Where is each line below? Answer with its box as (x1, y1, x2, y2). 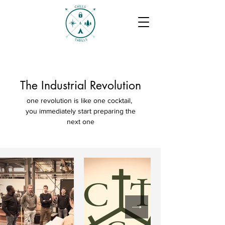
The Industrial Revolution (20, 78, 141, 93)
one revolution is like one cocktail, (27, 96, 134, 104)
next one (66, 118, 94, 126)
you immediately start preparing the (25, 107, 136, 115)
